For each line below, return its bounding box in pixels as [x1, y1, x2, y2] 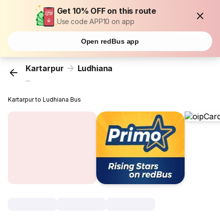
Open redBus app [81, 37, 139, 45]
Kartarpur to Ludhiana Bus [8, 96, 82, 104]
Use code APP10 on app [56, 17, 135, 26]
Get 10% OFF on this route [56, 6, 157, 16]
